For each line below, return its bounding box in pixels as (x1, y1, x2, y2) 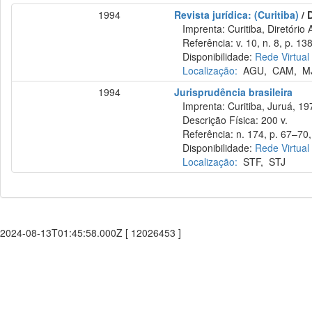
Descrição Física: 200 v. (174, 113, 288, 127)
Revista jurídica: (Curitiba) (174, 8, 299, 22)
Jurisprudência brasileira (174, 85, 293, 99)
